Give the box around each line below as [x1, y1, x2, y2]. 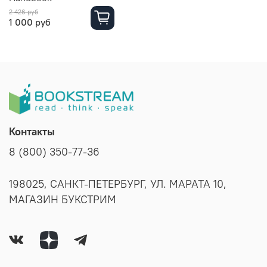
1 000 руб [9, 16, 51, 29]
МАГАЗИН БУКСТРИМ [9, 193, 116, 206]
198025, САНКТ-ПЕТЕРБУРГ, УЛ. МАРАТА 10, [9, 178, 226, 191]
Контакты [9, 125, 55, 138]
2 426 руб [9, 8, 38, 17]
